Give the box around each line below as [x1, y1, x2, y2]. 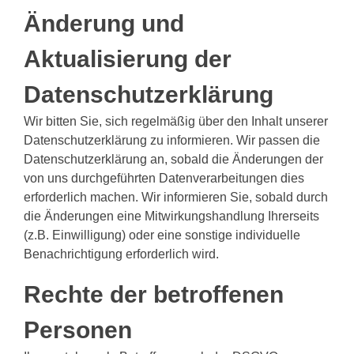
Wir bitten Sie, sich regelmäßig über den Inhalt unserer [24, 115, 328, 128]
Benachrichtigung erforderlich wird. [24, 247, 219, 261]
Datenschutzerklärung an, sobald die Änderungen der [24, 153, 323, 166]
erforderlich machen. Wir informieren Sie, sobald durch [24, 190, 328, 204]
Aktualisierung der [24, 46, 232, 72]
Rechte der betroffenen [24, 281, 284, 307]
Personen [24, 317, 132, 343]
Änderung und [24, 10, 184, 36]
